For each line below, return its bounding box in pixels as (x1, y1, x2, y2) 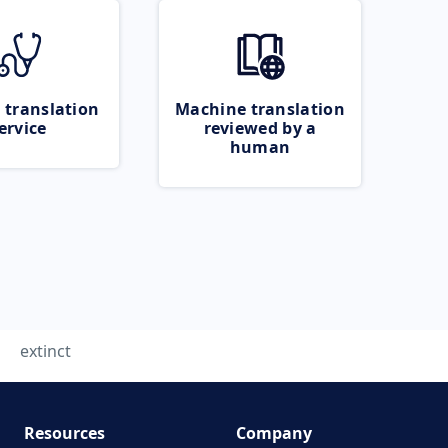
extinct (20, 340, 71, 362)
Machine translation (175, 98, 345, 120)
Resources (23, 422, 105, 444)
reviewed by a (203, 117, 317, 139)
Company (236, 422, 312, 444)
